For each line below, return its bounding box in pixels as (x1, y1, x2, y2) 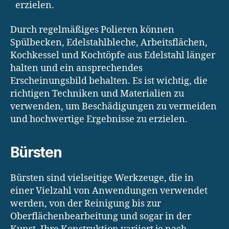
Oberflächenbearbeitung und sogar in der (10, 210, 191, 222)
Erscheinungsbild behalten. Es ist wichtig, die (10, 75, 208, 87)
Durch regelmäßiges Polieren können (10, 24, 174, 36)
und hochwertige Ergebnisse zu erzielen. (10, 113, 188, 125)
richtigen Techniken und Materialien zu (10, 87, 184, 100)
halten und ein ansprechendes (10, 62, 143, 74)
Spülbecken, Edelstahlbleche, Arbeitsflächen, (10, 36, 208, 49)
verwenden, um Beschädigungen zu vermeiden (10, 100, 217, 112)
